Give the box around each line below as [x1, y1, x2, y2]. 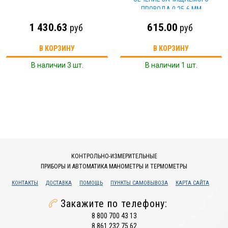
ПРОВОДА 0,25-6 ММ [140, 5, 202, 13]
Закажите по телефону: [61, 197, 167, 210]
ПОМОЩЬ [79, 179, 103, 186]
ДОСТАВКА [46, 179, 72, 186]
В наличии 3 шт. [31, 61, 83, 69]
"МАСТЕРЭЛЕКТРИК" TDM [133, 15, 209, 23]
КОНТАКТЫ [12, 179, 38, 186]
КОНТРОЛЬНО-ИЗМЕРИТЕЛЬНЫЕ [71, 152, 157, 160]
